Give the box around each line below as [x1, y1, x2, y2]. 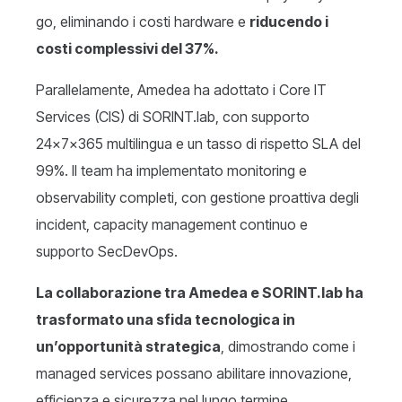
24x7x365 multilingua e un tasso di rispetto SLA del [36, 135, 361, 153]
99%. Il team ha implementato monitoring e [36, 162, 307, 180]
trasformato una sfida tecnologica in [36, 310, 295, 329]
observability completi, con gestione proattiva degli [36, 188, 359, 207]
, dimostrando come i [221, 337, 355, 356]
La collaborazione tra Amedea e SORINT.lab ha [36, 284, 363, 302]
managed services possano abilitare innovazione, [36, 364, 352, 383]
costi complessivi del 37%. [36, 39, 219, 58]
